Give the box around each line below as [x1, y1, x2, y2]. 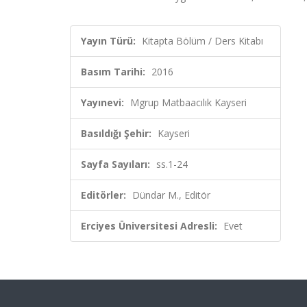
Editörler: [81, 188, 126, 201]
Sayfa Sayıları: [81, 158, 150, 171]
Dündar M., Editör [132, 188, 210, 201]
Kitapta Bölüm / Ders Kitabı [142, 34, 263, 47]
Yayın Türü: [81, 34, 136, 47]
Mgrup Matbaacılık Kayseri [130, 96, 247, 109]
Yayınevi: [81, 96, 124, 109]
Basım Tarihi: [81, 65, 145, 78]
